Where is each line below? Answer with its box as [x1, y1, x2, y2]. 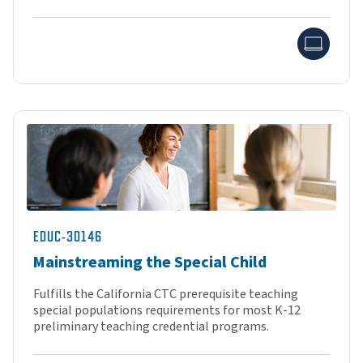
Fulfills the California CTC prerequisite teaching [33, 284, 298, 303]
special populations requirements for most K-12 [33, 301, 301, 319]
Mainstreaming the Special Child [33, 250, 267, 274]
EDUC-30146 [33, 228, 102, 245]
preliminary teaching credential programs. [33, 317, 271, 335]
